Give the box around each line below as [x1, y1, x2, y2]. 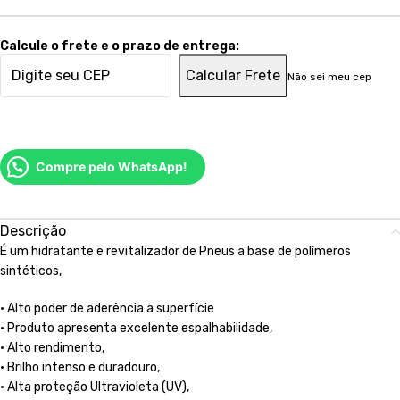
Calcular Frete [186, 67, 280, 85]
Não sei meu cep [287, 71, 371, 84]
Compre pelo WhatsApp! [36, 158, 187, 174]
